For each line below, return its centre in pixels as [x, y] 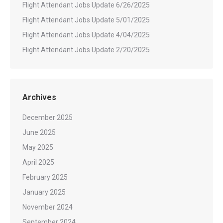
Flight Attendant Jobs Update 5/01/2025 [86, 20]
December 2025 [48, 117]
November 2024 [48, 207]
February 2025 [45, 177]
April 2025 [38, 162]
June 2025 [39, 132]
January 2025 [44, 192]
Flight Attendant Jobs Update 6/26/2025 [86, 5]
